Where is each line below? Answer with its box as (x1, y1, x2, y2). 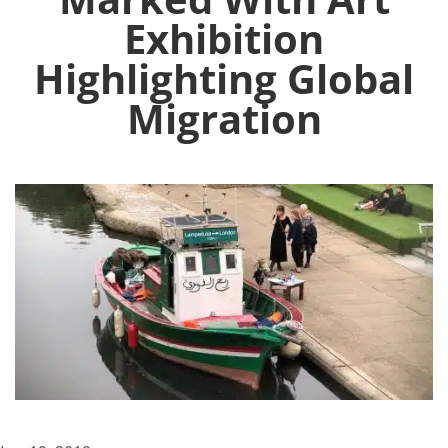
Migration (126, 91, 322, 147)
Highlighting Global (34, 51, 414, 107)
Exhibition (124, 11, 324, 67)
